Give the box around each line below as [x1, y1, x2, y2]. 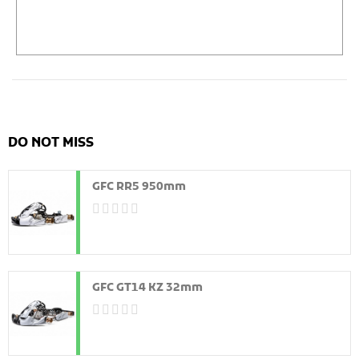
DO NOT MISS [8, 135, 94, 151]
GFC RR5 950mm [92, 179, 186, 195]
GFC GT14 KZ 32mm [92, 280, 203, 296]
